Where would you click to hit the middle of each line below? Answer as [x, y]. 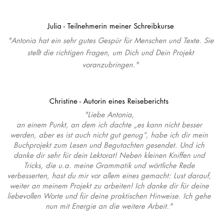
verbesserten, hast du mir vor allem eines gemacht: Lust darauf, [109, 176]
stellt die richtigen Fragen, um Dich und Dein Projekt [110, 53]
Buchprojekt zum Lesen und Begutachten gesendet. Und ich [109, 145]
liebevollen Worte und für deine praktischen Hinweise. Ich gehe [109, 196]
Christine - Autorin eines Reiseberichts [109, 101]
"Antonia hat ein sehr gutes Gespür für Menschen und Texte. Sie [110, 40]
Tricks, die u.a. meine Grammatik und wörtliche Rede [109, 165]
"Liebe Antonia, [109, 115]
